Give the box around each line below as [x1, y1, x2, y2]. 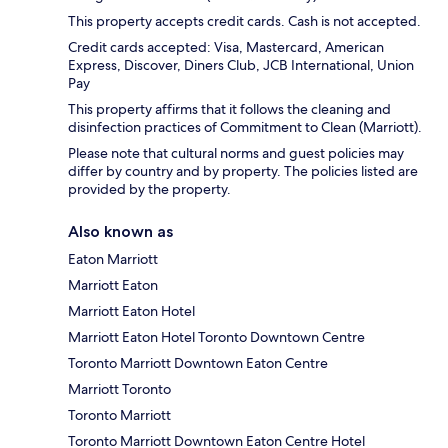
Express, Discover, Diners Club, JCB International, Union [68, 55, 414, 74]
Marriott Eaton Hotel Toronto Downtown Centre [68, 327, 365, 346]
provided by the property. [68, 179, 231, 198]
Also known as [68, 221, 173, 241]
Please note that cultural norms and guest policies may [68, 143, 404, 162]
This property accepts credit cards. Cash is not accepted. [68, 11, 421, 30]
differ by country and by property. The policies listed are [68, 161, 418, 180]
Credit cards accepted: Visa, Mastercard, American [68, 37, 384, 56]
